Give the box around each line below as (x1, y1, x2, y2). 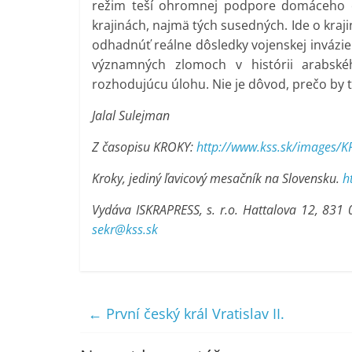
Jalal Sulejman (92, 107, 170, 125)
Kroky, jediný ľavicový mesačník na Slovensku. (92, 170, 343, 188)
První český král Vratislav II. (102, 304, 284, 324)
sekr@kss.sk (92, 221, 158, 239)
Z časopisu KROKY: (92, 138, 196, 156)
